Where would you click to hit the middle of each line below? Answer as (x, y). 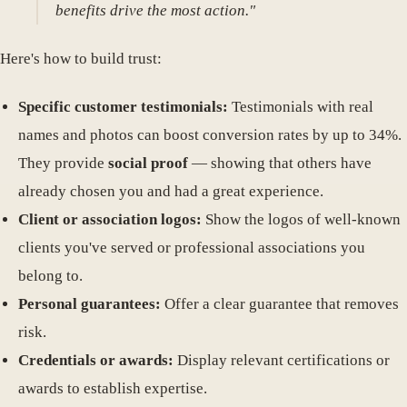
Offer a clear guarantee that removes (280, 303)
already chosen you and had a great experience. (171, 191)
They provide (63, 163)
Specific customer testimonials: (123, 106)
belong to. (50, 275)
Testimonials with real (301, 106)
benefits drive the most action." (156, 11)
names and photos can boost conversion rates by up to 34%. (210, 134)
